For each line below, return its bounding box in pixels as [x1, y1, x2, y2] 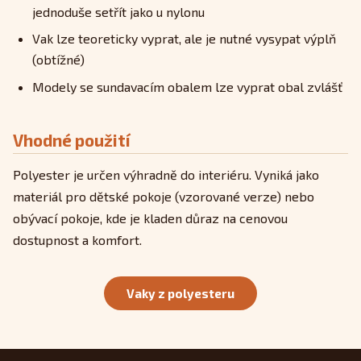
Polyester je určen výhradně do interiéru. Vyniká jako [13, 167, 319, 183]
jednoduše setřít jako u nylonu [32, 4, 205, 20]
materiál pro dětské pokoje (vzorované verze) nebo [13, 189, 314, 205]
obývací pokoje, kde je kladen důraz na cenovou [13, 210, 288, 226]
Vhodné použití [13, 129, 131, 150]
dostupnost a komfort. [13, 232, 142, 248]
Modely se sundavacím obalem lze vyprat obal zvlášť [32, 78, 342, 94]
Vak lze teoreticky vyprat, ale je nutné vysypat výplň [32, 31, 336, 47]
